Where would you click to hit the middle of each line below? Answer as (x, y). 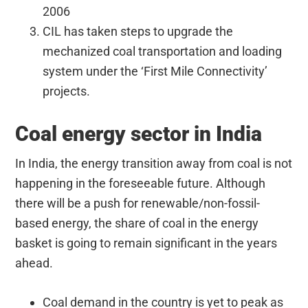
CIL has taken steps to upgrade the (138, 31)
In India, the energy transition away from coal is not (154, 163)
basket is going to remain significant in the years (146, 243)
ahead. (34, 263)
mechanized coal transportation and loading (163, 51)
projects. (67, 91)
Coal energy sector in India (139, 133)
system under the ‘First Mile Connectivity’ (155, 71)
